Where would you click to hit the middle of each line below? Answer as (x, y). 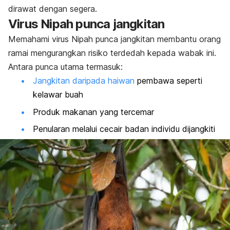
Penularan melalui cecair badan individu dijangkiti (124, 129)
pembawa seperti (168, 81)
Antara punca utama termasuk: (65, 67)
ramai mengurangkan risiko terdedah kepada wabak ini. (112, 53)
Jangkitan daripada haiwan (84, 81)
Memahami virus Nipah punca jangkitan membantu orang (114, 39)
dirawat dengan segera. (53, 9)
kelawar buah (58, 95)
